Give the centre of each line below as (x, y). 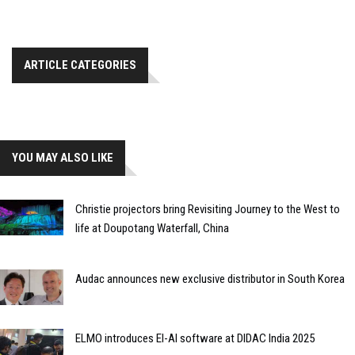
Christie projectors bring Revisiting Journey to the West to (208, 210)
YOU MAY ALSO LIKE (63, 158)
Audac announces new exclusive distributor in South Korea (210, 279)
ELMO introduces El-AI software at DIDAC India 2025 (195, 339)
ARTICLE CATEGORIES (80, 65)
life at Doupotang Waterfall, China (152, 229)
